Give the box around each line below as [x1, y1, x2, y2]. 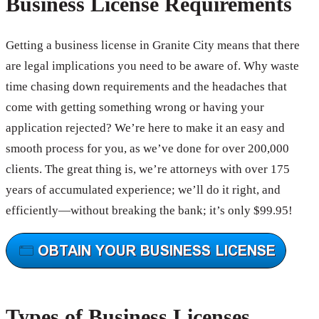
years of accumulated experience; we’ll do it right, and [6, 183, 281, 197]
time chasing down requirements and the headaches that [6, 80, 287, 94]
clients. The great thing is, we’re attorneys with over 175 [6, 162, 290, 177]
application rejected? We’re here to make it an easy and [6, 121, 285, 135]
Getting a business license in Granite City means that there [6, 38, 300, 53]
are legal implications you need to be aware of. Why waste [6, 59, 299, 73]
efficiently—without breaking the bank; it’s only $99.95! [6, 204, 293, 218]
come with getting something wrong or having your [6, 100, 264, 115]
